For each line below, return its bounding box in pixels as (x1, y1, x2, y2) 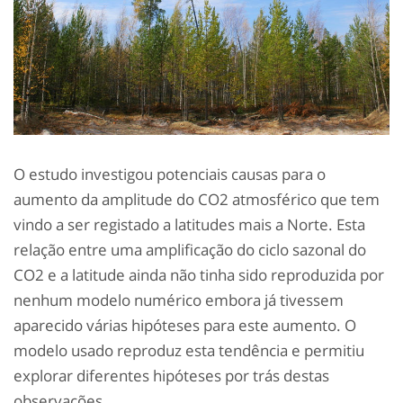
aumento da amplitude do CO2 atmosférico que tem (13, 189, 380, 210)
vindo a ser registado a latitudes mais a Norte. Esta (13, 214, 365, 236)
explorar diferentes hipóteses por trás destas (13, 365, 329, 387)
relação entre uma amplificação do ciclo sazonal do (13, 239, 366, 261)
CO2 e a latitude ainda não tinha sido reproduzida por (13, 264, 384, 286)
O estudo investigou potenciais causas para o (13, 164, 326, 185)
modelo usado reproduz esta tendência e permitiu (13, 340, 364, 362)
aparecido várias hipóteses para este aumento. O (13, 315, 356, 336)
